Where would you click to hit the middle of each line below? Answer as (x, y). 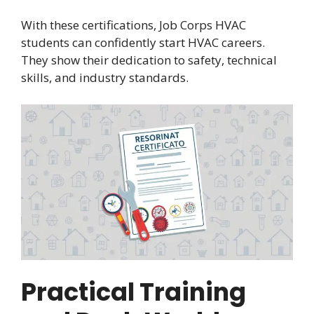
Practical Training (134, 292)
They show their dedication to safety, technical (149, 60)
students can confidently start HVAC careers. (143, 43)
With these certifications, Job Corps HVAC (134, 25)
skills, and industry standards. (105, 78)
